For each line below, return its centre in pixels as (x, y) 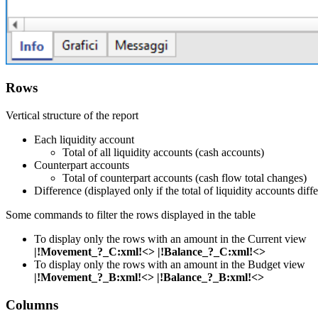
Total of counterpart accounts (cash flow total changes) (185, 178)
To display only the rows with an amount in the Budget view (170, 265)
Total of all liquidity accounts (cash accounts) (163, 153)
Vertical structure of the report (72, 116)
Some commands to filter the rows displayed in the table (131, 215)
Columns (32, 305)
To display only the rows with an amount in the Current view (170, 239)
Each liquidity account (84, 140)
